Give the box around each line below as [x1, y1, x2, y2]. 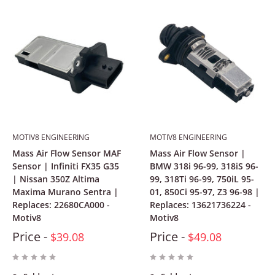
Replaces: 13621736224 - [150, 198, 251, 211]
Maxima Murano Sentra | [12, 185, 118, 198]
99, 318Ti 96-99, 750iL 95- [150, 172, 254, 185]
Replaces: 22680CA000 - [12, 198, 110, 211]
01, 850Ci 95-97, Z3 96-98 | [150, 185, 260, 198]
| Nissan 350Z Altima [12, 172, 99, 185]
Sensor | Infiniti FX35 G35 [12, 160, 119, 172]
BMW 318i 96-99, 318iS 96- [150, 160, 258, 172]
